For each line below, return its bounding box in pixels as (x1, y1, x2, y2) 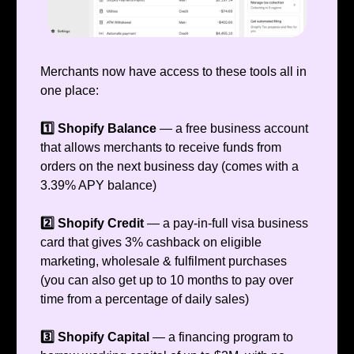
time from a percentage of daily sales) (40, 292, 249, 307)
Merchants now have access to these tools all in (40, 65, 307, 79)
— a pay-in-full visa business (147, 217, 308, 231)
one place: (40, 84, 99, 98)
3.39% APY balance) (40, 179, 156, 193)
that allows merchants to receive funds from (40, 141, 281, 155)
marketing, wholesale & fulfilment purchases (40, 254, 287, 269)
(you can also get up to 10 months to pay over (40, 273, 293, 288)
